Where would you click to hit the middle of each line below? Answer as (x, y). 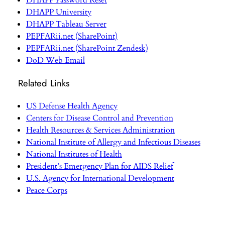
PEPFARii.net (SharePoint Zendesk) (87, 48)
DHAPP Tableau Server (66, 24)
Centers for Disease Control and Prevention (99, 118)
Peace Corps (46, 191)
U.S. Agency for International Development (100, 179)
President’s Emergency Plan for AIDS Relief (99, 166)
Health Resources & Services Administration (100, 130)
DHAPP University (59, 12)
